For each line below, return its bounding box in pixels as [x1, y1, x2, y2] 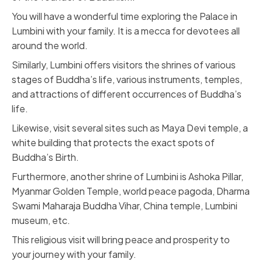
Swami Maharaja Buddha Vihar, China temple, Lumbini [12, 199, 237, 212]
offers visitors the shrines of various [82, 58, 236, 71]
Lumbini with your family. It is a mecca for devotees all [12, 25, 240, 37]
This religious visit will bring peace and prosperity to [12, 233, 230, 246]
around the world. [12, 39, 88, 51]
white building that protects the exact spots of [12, 136, 215, 149]
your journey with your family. [12, 248, 136, 260]
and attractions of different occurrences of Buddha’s [12, 88, 242, 100]
